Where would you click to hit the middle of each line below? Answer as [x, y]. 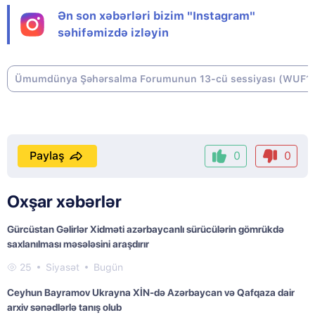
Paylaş [47, 156]
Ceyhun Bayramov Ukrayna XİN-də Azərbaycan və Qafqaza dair [151, 293]
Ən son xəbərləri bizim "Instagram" [156, 16]
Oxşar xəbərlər [64, 202]
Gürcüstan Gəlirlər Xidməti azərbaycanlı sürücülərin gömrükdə [146, 230]
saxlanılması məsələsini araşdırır [78, 244]
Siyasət [63, 268]
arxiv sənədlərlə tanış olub [64, 308]
